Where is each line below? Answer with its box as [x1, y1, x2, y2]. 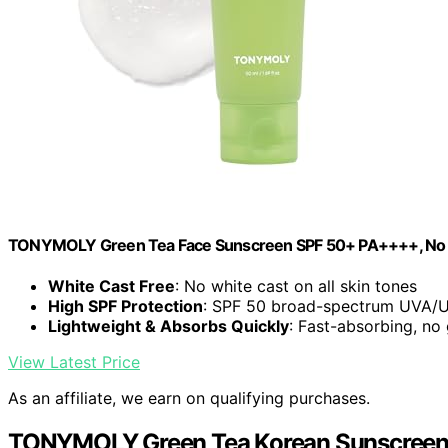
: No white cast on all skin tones [175, 276, 417, 297]
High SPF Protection [48, 296, 203, 317]
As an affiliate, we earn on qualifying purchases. [8, 388, 370, 409]
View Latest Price [8, 352, 140, 373]
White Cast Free [48, 276, 175, 297]
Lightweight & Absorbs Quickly [48, 316, 289, 337]
